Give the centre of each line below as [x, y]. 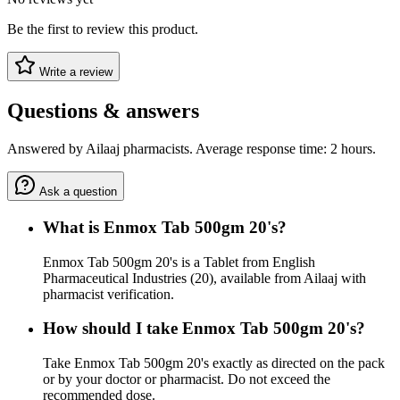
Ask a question [76, 192]
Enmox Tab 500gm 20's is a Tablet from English [179, 262]
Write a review [74, 72]
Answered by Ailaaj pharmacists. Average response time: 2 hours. [192, 149]
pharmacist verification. [108, 294]
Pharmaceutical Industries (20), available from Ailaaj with [204, 278]
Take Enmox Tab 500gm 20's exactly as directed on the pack [214, 363]
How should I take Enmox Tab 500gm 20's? [204, 329]
